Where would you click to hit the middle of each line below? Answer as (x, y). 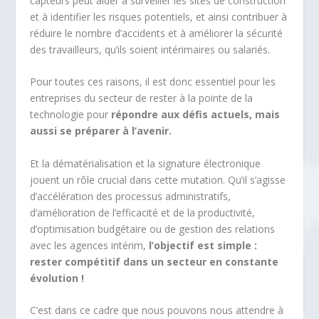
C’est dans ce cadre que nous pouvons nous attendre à (157, 310)
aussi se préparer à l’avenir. (101, 131)
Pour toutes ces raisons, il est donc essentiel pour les (153, 82)
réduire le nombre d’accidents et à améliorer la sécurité (157, 33)
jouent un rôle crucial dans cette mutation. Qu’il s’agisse (158, 179)
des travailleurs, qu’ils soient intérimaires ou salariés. (150, 50)
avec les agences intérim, (90, 245)
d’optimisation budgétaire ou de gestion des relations (153, 229)
